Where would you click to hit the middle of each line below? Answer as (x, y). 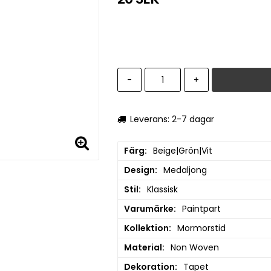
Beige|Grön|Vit (182, 151)
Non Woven (194, 248)
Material (143, 248)
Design (139, 170)
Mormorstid (201, 228)
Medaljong (185, 170)
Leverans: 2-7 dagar (172, 119)
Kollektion (146, 228)
